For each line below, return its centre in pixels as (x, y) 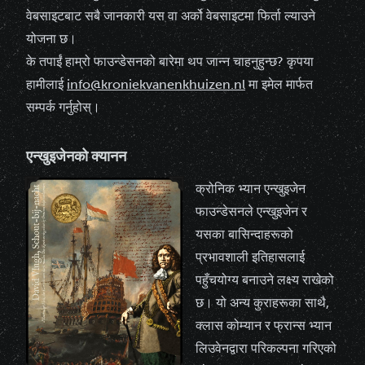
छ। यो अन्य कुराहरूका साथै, (262, 303)
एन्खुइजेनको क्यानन (76, 156)
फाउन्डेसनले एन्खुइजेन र (251, 211)
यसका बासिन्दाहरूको (244, 234)
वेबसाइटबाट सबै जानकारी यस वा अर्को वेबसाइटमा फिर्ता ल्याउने (171, 16)
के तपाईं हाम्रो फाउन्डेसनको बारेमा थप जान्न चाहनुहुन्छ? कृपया (170, 62)
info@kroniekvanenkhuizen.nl (156, 84)
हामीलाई (46, 84)
